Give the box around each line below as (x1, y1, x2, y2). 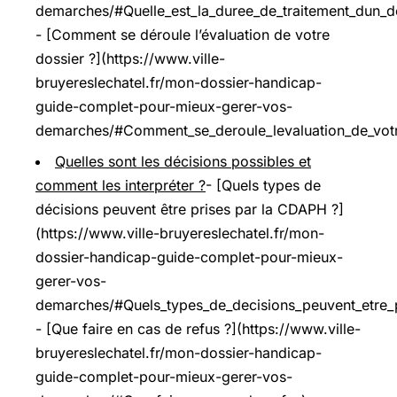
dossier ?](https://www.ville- (35, 49, 225, 67)
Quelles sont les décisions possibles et (55, 152, 311, 170)
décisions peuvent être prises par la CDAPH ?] (35, 199, 344, 218)
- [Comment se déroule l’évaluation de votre (35, 25, 330, 43)
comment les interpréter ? (35, 175, 206, 194)
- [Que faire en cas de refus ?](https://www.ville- (35, 319, 361, 338)
